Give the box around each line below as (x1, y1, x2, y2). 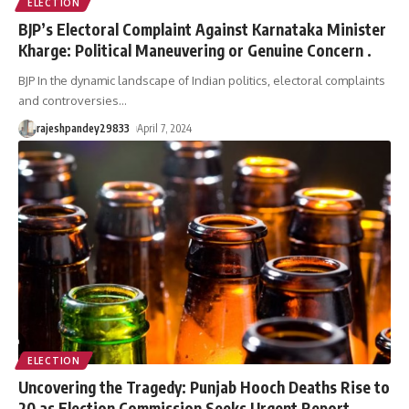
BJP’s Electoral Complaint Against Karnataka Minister (18, 19, 386, 40)
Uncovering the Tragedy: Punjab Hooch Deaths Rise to (18, 377, 390, 398)
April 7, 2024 (137, 121, 193, 136)
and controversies (18, 93, 119, 109)
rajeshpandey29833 (37, 121, 130, 136)
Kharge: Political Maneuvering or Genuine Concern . (18, 40, 372, 61)
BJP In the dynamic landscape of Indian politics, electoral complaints (18, 73, 385, 89)
